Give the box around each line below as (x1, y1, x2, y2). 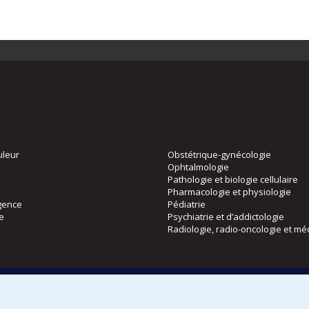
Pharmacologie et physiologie (168, 185, 291, 198)
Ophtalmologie (168, 160, 229, 173)
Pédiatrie (168, 197, 206, 210)
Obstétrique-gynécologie (168, 148, 271, 161)
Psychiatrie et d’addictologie (168, 210, 284, 223)
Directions (168, 266, 220, 282)
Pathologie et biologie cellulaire (168, 172, 298, 186)
